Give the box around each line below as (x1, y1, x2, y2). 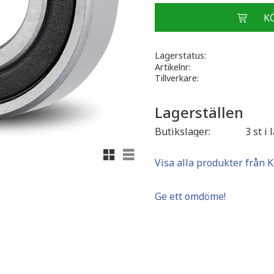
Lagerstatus (154, 49, 204, 61)
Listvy (127, 144, 155, 158)
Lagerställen (154, 102, 243, 122)
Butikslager (154, 125, 209, 139)
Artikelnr (154, 61, 189, 73)
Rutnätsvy (108, 144, 154, 158)
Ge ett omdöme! (154, 190, 226, 204)
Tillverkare (154, 72, 197, 84)
